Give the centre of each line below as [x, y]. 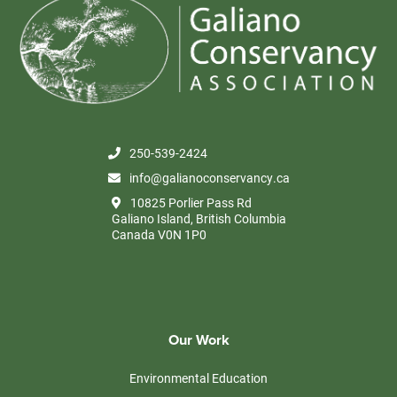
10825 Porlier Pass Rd [191, 202]
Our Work [198, 340]
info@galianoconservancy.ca [209, 177]
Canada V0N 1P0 [159, 234]
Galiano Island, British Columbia [198, 218]
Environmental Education [198, 378]
